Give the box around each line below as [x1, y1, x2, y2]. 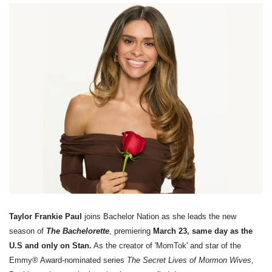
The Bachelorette [44, 226, 109, 236]
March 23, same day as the [153, 226, 253, 236]
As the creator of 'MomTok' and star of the [92, 240, 241, 250]
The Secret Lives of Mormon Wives [127, 255, 251, 265]
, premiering [109, 226, 153, 236]
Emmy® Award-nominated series [9, 255, 127, 265]
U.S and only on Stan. [9, 240, 92, 250]
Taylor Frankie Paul [9, 211, 84, 221]
